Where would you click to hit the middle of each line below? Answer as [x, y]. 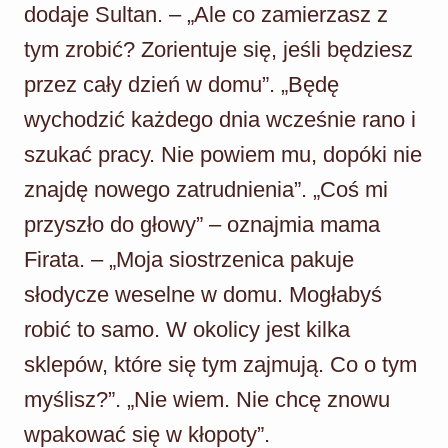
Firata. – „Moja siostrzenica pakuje [189, 259]
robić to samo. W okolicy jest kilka [187, 329]
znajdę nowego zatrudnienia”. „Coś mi [206, 189]
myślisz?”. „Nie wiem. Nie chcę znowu [207, 399]
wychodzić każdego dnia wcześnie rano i [220, 119]
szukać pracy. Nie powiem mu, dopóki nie [223, 154]
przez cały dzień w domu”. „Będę [181, 84]
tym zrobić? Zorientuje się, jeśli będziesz [218, 49]
